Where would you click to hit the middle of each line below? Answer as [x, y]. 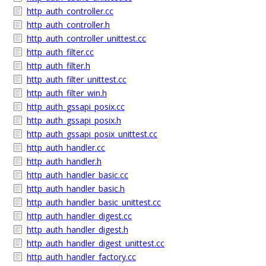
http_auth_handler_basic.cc [77, 175]
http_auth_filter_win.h [67, 93]
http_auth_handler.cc [66, 148]
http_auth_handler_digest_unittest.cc [96, 243]
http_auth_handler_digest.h [77, 229]
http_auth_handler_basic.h [76, 189]
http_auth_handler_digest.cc [79, 216]
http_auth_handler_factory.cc [81, 257]
